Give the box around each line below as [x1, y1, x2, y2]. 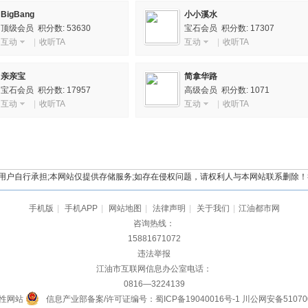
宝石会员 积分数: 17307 [184, 23, 274, 33]
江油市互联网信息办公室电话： [96, 264, 212, 274]
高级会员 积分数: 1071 [184, 85, 269, 95]
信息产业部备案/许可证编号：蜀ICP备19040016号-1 [45, 294, 240, 304]
